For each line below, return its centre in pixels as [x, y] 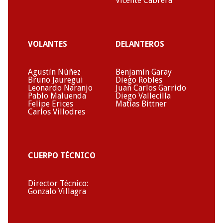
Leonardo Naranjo [60, 88]
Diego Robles [139, 80]
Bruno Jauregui [56, 80]
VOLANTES [48, 44]
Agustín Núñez [54, 72]
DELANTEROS [140, 44]
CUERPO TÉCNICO [62, 155]
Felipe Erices [51, 104]
